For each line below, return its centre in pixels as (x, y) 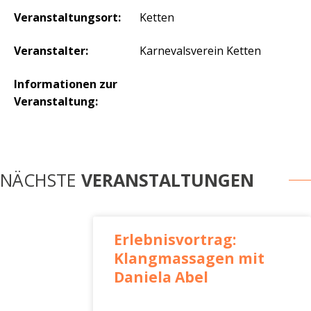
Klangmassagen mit (190, 258)
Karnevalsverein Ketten (200, 50)
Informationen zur (66, 84)
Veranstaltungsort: (67, 17)
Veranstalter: (51, 50)
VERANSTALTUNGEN (168, 179)
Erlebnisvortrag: (175, 239)
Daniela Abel (161, 277)
